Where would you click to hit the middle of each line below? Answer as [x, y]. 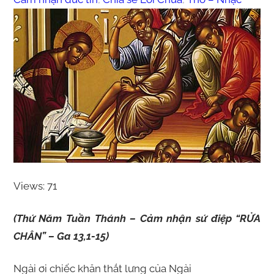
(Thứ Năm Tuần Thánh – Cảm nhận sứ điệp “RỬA [137, 219]
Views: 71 [35, 186]
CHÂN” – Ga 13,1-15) [61, 236]
